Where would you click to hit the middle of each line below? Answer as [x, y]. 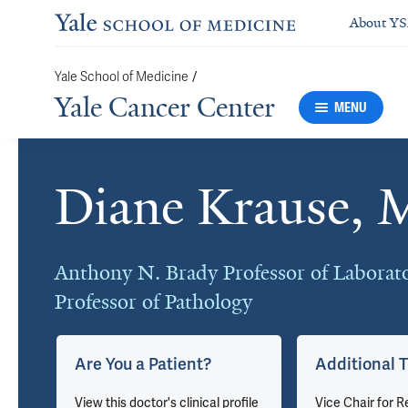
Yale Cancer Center [165, 107]
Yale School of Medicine [122, 76]
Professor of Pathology [153, 302]
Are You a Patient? [143, 364]
